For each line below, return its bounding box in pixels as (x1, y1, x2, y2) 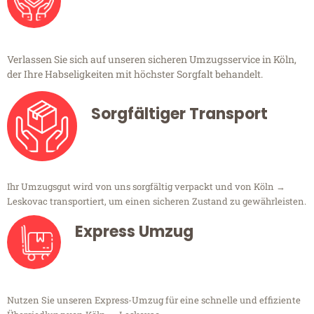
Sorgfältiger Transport (91, 103, 268, 125)
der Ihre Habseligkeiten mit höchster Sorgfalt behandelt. (7, 67, 263, 81)
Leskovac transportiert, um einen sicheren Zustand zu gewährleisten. (7, 195, 306, 208)
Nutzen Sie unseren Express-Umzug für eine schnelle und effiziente (7, 294, 301, 307)
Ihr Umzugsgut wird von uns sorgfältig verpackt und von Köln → (7, 180, 285, 193)
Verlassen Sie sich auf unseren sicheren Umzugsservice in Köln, (7, 53, 296, 67)
